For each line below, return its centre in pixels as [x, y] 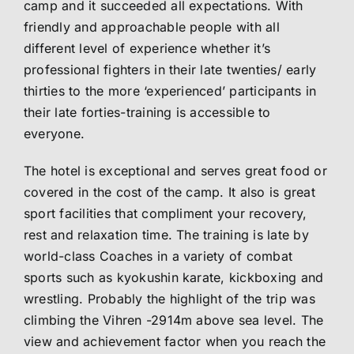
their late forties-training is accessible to [147, 113]
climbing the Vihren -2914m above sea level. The [174, 320]
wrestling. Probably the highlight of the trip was [169, 299]
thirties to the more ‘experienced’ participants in [170, 91]
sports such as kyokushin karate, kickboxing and [174, 278]
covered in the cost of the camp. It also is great [169, 192]
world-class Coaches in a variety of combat [158, 256]
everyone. [55, 134]
